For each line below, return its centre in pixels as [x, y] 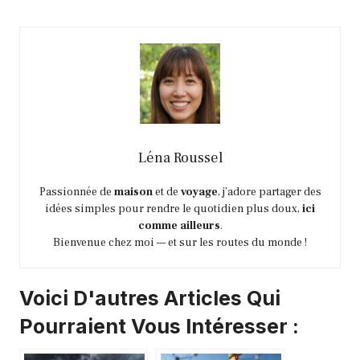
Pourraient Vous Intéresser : [159, 327]
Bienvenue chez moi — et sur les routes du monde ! [180, 243]
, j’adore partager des [269, 192]
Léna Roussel [180, 158]
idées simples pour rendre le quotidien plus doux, [174, 209]
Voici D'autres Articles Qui [150, 299]
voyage [199, 192]
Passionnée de [76, 192]
